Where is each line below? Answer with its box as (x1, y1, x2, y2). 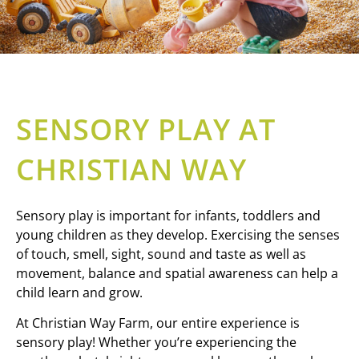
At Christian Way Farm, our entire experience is (16, 314, 300, 333)
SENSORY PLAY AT (16, 109, 276, 149)
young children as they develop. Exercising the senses (16, 225, 340, 244)
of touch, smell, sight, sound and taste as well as (16, 244, 306, 263)
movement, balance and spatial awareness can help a (16, 264, 338, 282)
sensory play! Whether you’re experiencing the (16, 333, 296, 352)
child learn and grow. (16, 283, 143, 301)
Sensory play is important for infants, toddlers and (16, 206, 321, 224)
